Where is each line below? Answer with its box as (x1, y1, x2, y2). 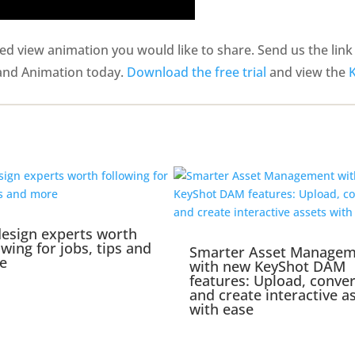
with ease (189, 300, 254, 319)
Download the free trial (127, 63, 267, 81)
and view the (266, 63, 349, 81)
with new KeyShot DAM (189, 257, 345, 277)
